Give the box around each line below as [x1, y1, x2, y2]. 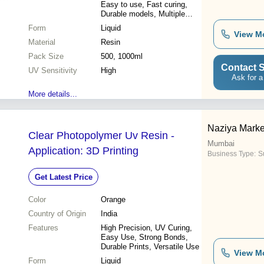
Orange [101, 195, 126, 204]
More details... [28, 90, 77, 99]
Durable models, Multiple [101, 9, 185, 19]
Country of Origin [28, 209, 86, 219]
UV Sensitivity [28, 66, 77, 75]
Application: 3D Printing [28, 145, 138, 157]
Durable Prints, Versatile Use [101, 242, 199, 252]
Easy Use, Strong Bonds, [101, 233, 188, 242]
